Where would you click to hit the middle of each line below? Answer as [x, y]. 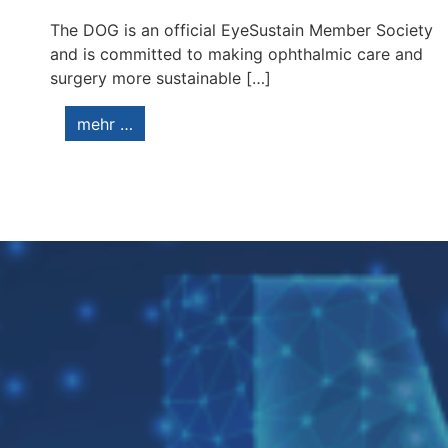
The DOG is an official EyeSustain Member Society [241, 30]
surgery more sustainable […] [160, 78]
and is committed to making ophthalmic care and [236, 54]
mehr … [105, 123]
